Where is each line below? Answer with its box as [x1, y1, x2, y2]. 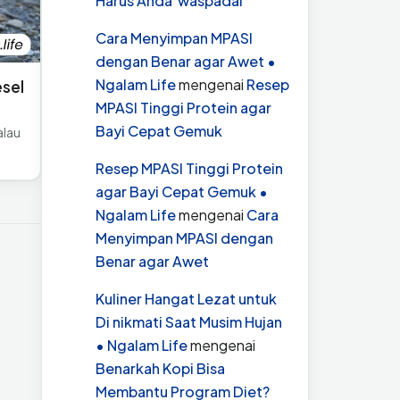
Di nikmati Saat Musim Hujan [96, 312, 282, 331]
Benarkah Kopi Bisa [96, 358, 225, 378]
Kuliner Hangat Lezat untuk [96, 288, 277, 308]
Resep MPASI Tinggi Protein [96, 158, 283, 178]
